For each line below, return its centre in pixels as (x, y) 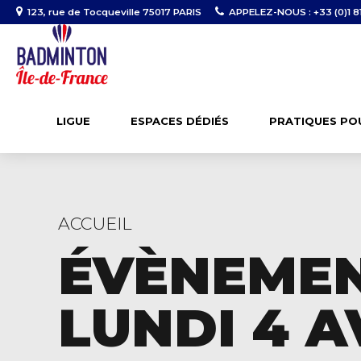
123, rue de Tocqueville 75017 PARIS (114, 12)
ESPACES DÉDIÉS (180, 121)
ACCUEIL (95, 224)
